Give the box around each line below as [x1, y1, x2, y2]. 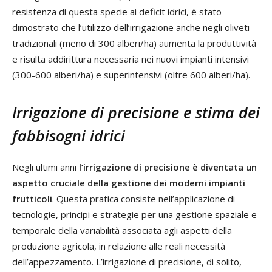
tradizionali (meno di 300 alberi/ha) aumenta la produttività [12, 36, 256, 49]
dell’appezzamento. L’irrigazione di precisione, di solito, [12, 255, 242, 268]
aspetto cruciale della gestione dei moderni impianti [12, 176, 245, 189]
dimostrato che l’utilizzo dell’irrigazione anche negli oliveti [12, 21, 250, 33]
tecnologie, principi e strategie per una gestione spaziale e [12, 208, 257, 220]
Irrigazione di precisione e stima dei [12, 101, 260, 123]
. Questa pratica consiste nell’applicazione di [52, 192, 235, 205]
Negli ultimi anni [12, 160, 79, 173]
